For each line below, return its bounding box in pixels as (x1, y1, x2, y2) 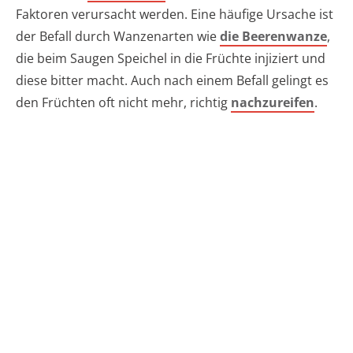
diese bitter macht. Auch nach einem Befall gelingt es (16, 72, 329, 90)
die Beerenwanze (220, 28, 327, 46)
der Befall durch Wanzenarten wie (16, 28, 220, 46)
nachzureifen (231, 94, 314, 112)
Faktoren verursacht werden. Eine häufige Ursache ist (16, 6, 333, 24)
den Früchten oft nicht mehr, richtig (16, 94, 231, 112)
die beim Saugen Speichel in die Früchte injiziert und (16, 50, 325, 68)
